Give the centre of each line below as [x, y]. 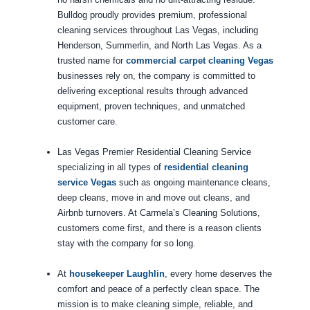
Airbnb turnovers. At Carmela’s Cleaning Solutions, [158, 213]
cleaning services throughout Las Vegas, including [157, 30]
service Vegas [86, 183]
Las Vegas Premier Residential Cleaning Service [154, 152]
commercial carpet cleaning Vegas [199, 61]
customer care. [87, 122]
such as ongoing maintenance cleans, [193, 183]
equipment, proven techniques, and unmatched [151, 107]
